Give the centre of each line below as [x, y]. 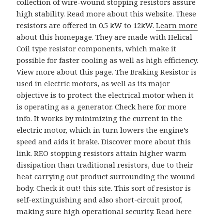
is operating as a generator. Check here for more [102, 107]
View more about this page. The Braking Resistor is [107, 72]
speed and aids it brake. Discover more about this [104, 142]
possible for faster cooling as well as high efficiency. [108, 60]
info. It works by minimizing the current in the [100, 118]
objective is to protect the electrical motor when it [105, 95]
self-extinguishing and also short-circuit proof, [100, 200]
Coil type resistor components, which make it [97, 49]
